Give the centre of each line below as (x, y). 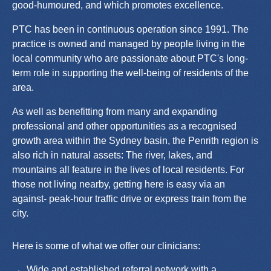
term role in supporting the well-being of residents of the (130, 73)
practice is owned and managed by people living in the (129, 44)
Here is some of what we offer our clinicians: (106, 246)
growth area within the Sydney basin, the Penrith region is (135, 140)
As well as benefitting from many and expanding (115, 111)
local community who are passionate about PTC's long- (130, 58)
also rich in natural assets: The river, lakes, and (112, 155)
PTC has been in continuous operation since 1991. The (130, 29)
